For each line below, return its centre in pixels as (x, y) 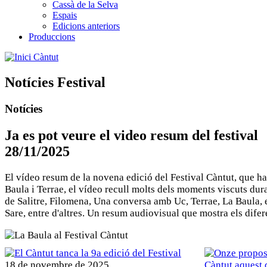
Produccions (52, 37)
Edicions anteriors (86, 26)
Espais (65, 15)
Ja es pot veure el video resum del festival (131, 136)
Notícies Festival (55, 83)
